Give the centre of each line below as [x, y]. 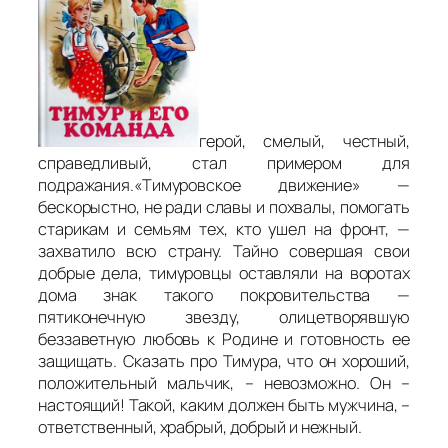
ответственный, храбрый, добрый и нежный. [200, 427]
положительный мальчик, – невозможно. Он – [224, 383]
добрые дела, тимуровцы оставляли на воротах [224, 273]
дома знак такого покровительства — [224, 295]
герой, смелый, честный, [304, 141]
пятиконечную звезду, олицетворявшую [224, 317]
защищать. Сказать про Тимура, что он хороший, [224, 361]
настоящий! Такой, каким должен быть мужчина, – [224, 405]
